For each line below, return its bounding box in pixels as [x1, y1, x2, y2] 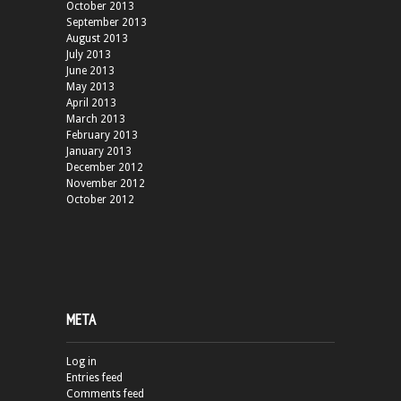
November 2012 [66, 177, 145, 191]
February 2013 [66, 129, 138, 142]
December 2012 [66, 161, 143, 175]
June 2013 [66, 64, 115, 78]
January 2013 [66, 145, 132, 158]
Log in [66, 355, 97, 369]
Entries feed [66, 371, 123, 385]
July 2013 [66, 48, 111, 62]
